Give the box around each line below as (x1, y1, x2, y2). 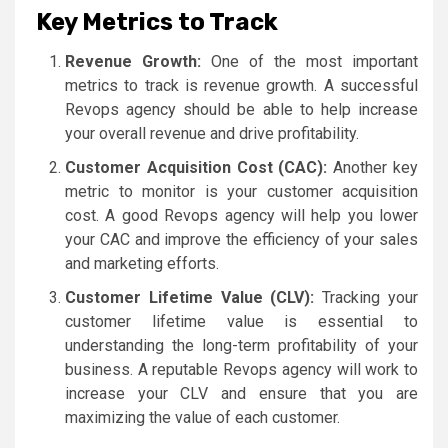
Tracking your (314, 287, 419, 307)
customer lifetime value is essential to (65, 311, 418, 331)
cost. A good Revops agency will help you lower (65, 205, 418, 225)
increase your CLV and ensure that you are (65, 383, 418, 403)
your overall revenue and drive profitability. (65, 123, 359, 143)
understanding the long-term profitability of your (65, 335, 418, 355)
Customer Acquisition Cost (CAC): (65, 157, 328, 177)
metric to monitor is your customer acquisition (65, 181, 418, 201)
